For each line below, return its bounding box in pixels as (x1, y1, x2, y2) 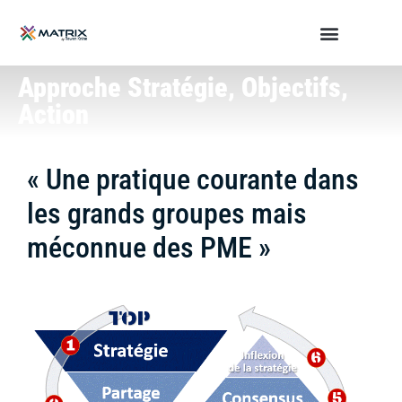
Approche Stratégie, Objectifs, (18, 72, 348, 103)
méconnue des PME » (27, 231, 271, 265)
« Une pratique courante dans (27, 162, 359, 197)
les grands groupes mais (27, 197, 307, 231)
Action (18, 99, 89, 130)
